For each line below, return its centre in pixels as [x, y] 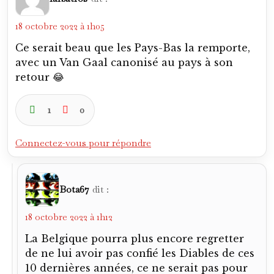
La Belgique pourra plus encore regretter [135, 238]
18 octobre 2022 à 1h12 [69, 217]
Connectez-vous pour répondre [83, 143]
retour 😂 [40, 77]
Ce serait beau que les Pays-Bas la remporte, [133, 47]
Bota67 [74, 189]
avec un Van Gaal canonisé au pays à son [124, 62]
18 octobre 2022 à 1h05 [60, 26]
